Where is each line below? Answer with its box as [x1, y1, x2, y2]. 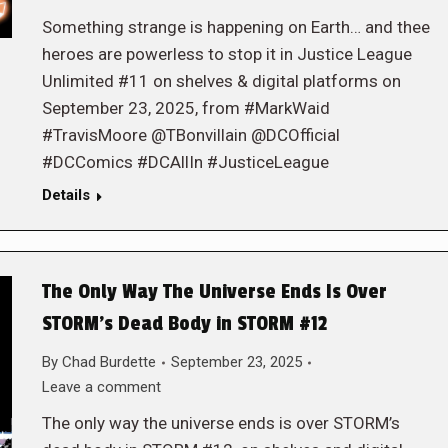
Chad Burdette [61, 353, 156, 371]
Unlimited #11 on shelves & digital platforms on [41, 71, 401, 91]
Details [41, 186, 90, 204]
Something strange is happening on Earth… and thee [41, 17, 430, 37]
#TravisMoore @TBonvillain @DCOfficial [41, 125, 340, 145]
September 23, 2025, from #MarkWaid [41, 98, 330, 118]
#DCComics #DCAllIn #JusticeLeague [41, 152, 329, 172]
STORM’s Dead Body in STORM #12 [41, 312, 327, 336]
